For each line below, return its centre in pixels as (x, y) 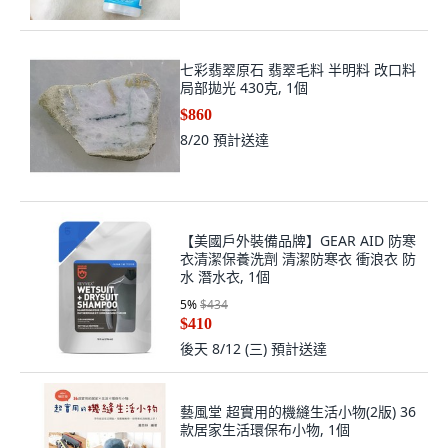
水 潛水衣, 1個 (225, 276)
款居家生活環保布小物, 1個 (265, 429)
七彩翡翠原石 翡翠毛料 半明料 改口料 (298, 69)
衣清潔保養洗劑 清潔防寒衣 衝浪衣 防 (298, 258)
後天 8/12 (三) (225, 348)
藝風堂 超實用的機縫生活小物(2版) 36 (298, 411)
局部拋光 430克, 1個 (244, 87)
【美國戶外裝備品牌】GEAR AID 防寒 (298, 240)
